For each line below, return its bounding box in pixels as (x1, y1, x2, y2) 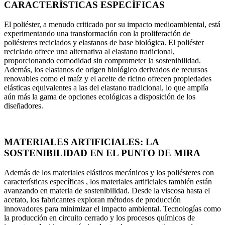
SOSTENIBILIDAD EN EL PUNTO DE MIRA (4, 148, 200, 159)
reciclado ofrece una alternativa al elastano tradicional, (4, 47, 175, 56)
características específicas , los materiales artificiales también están (4, 177, 212, 186)
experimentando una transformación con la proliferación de (4, 29, 190, 38)
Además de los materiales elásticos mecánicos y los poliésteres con (4, 168, 214, 177)
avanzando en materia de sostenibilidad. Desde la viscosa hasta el (4, 186, 210, 195)
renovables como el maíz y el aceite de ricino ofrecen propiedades (4, 74, 211, 83)
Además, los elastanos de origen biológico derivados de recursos (4, 65, 207, 74)
